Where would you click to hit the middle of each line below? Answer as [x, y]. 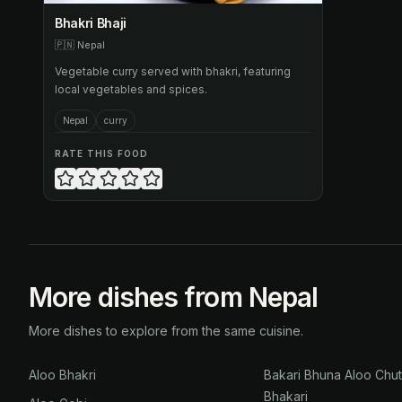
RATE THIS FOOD [101, 153]
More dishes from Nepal [174, 297]
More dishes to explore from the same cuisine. [166, 331]
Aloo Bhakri [62, 375]
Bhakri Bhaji [91, 23]
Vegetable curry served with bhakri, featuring [173, 71]
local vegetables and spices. [131, 89]
